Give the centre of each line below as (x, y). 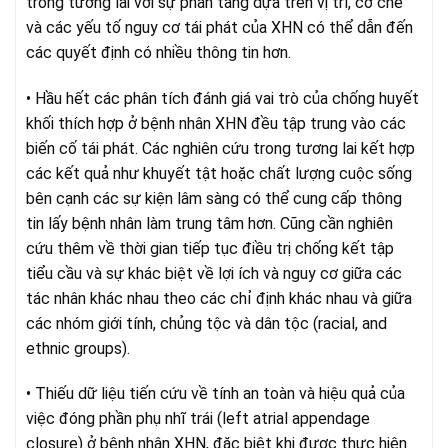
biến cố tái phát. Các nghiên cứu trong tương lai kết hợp (220, 148)
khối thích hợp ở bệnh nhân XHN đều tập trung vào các (216, 123)
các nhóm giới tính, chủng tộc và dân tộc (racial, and (206, 323)
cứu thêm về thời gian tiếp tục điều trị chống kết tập (210, 248)
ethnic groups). (78, 348)
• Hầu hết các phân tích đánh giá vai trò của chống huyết (222, 98)
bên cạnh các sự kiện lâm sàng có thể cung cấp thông (214, 198)
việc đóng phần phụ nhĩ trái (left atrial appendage (198, 419)
